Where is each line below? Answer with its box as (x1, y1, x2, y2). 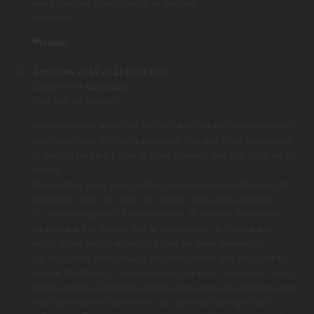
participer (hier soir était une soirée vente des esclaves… (32, 193, 285, 205)
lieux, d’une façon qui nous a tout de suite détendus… (32, 238, 271, 250)
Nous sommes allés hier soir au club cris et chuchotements (32, 120, 293, 132)
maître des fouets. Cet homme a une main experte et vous (32, 267, 292, 279)
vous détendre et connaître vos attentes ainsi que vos (32, 296, 270, 308)
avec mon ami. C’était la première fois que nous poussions (32, 135, 292, 146)
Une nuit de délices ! (32, 95, 123, 107)
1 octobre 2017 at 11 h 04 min (32, 66, 165, 78)
